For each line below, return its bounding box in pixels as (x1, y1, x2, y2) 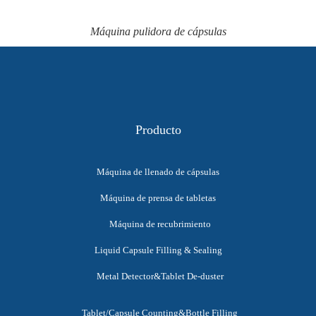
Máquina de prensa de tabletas (100, 193, 216, 204)
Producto (135, 123, 181, 138)
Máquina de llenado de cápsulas (97, 166, 219, 178)
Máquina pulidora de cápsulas (90, 25, 226, 37)
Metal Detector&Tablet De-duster (96, 271, 224, 282)
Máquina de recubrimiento (109, 219, 211, 230)
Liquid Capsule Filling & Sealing (94, 245, 222, 256)
